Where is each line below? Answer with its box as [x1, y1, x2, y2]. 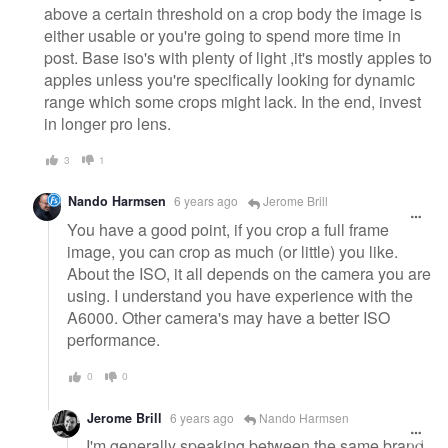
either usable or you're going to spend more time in [44, 23, 401, 47]
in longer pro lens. [44, 111, 171, 135]
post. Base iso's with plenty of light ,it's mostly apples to [44, 45, 432, 69]
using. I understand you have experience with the [67, 284, 413, 308]
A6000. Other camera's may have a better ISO [67, 306, 390, 330]
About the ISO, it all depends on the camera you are [67, 262, 431, 286]
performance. [67, 328, 160, 352]
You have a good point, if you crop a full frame [67, 218, 389, 242]
